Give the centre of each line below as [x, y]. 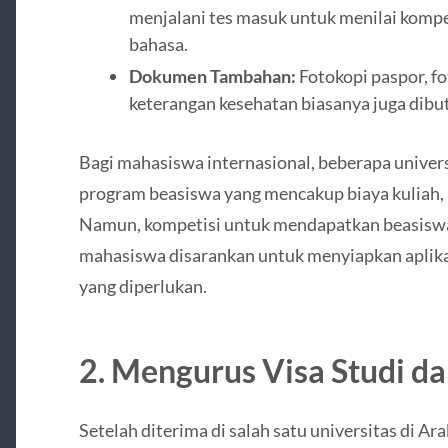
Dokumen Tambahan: [212, 76]
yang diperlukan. [142, 286]
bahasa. [158, 44]
